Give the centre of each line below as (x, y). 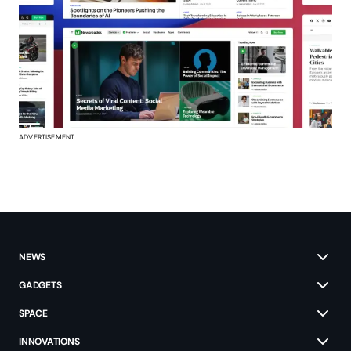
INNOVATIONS (49, 342)
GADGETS (40, 286)
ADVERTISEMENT (47, 138)
